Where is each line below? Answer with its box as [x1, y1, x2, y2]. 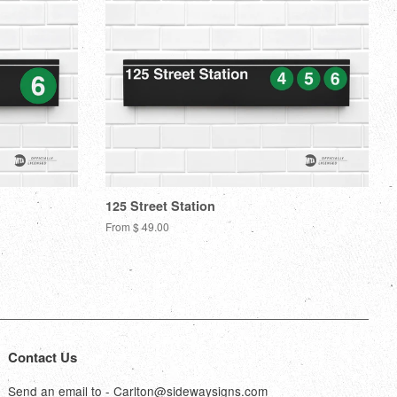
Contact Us [8, 346, 78, 367]
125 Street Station [105, 196, 215, 214]
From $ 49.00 [105, 218, 169, 234]
